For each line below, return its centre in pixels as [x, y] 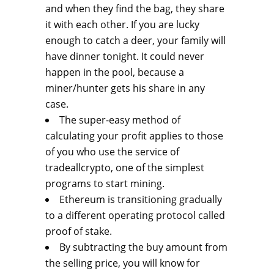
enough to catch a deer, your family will [135, 41]
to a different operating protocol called [135, 216]
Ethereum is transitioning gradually [141, 200]
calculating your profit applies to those [134, 136]
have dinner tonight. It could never [125, 57]
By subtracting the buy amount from [143, 247]
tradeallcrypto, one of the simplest [125, 168]
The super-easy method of [120, 120]
